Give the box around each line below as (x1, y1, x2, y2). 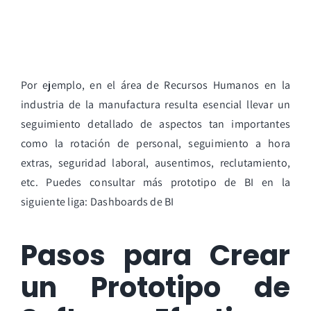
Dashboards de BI (90, 194, 174, 209)
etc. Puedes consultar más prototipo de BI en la (20, 174, 291, 190)
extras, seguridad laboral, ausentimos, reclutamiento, (20, 155, 291, 170)
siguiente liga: (20, 194, 90, 209)
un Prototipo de (20, 267, 291, 307)
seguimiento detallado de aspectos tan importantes (20, 116, 291, 131)
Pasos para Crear (20, 235, 291, 275)
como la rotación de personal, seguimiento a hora (20, 135, 291, 151)
